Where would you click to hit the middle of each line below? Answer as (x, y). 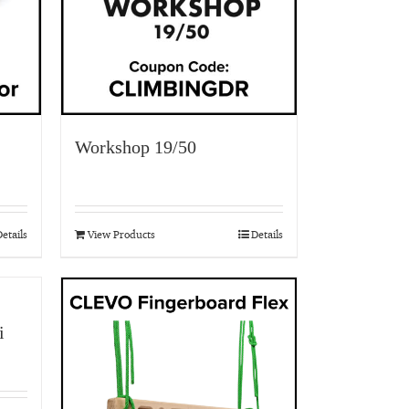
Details (267, 234)
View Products (121, 234)
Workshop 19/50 (136, 147)
